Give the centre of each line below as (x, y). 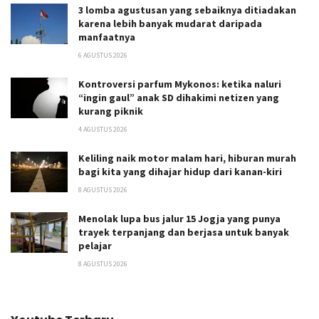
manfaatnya (107, 37)
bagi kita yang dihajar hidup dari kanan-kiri (180, 171)
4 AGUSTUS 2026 (103, 129)
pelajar (96, 245)
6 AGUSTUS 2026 (103, 55)
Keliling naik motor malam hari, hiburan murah (187, 158)
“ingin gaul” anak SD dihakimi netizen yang (179, 97)
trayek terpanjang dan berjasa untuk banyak (184, 232)
